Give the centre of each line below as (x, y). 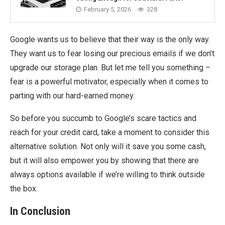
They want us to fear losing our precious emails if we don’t (112, 53)
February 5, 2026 (107, 9)
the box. (24, 189)
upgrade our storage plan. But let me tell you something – (110, 68)
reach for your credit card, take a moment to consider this (110, 132)
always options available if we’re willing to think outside (107, 175)
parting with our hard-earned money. (72, 96)
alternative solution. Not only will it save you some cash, (108, 146)
